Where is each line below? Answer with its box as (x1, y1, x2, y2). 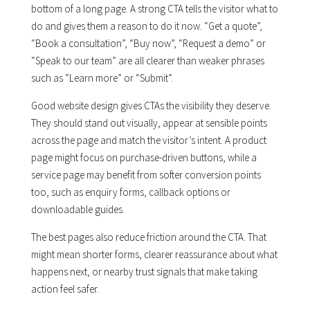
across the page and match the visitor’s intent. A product (30, 134, 266, 147)
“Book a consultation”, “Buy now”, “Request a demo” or (30, 37, 266, 51)
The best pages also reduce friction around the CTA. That (30, 230, 266, 244)
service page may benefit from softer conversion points (30, 168, 261, 182)
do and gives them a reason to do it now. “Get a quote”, (30, 19, 262, 33)
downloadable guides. (30, 203, 125, 217)
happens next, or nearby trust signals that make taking (30, 265, 257, 279)
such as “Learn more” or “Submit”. (30, 71, 173, 85)
